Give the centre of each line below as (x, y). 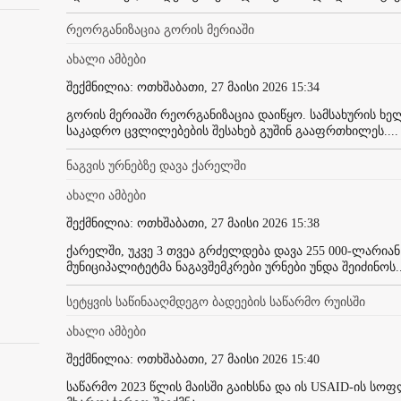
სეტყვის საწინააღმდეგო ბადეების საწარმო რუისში (216, 302)
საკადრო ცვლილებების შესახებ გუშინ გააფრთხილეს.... (232, 131)
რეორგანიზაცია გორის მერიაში (160, 30)
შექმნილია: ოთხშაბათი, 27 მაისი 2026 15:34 (193, 87)
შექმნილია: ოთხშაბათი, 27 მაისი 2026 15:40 (193, 359)
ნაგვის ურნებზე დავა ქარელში (156, 166)
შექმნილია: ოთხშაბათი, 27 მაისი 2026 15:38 (193, 223)
